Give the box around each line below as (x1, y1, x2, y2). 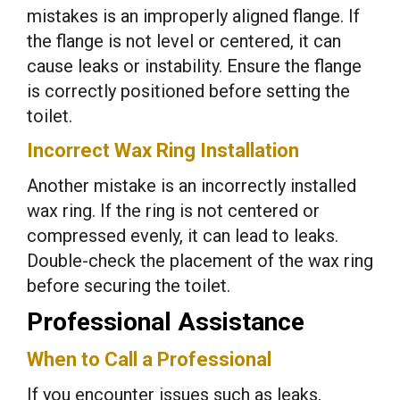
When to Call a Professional (27, 347, 271, 371)
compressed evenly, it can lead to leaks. (27, 224, 338, 246)
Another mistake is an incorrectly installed (27, 174, 356, 196)
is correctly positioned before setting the (27, 79, 350, 102)
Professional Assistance (27, 306, 304, 337)
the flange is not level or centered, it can (27, 29, 341, 52)
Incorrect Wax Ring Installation (27, 138, 299, 162)
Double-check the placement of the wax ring (27, 249, 373, 271)
